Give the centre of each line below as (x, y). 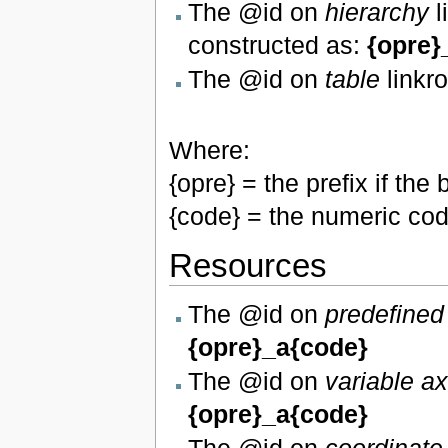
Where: (209, 150)
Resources (247, 266)
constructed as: (277, 44)
